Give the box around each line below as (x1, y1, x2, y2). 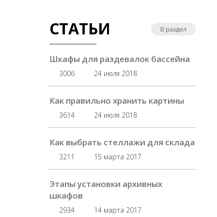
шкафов (49, 190, 83, 201)
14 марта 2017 (94, 205, 141, 215)
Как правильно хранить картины (49, 95, 184, 106)
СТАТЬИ (49, 18, 110, 39)
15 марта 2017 (94, 152, 141, 161)
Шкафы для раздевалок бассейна (49, 53, 190, 64)
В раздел (160, 25, 186, 33)
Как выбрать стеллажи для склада (49, 137, 195, 148)
